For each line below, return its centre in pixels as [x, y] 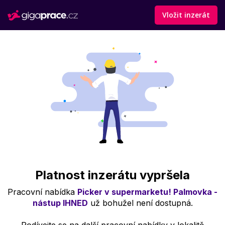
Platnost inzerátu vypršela [113, 175]
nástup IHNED [60, 203]
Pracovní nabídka [42, 192]
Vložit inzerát [186, 15]
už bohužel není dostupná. [140, 203]
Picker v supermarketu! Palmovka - [147, 192]
